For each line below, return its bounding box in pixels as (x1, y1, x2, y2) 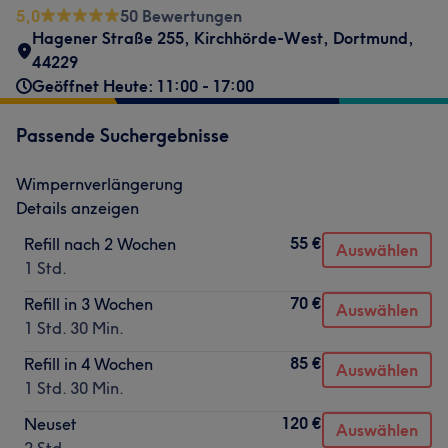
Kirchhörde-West (194, 28, 323, 48)
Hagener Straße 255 (32, 28, 184, 48)
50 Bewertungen (120, 6, 242, 26)
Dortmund (333, 28, 408, 48)
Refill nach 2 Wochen (24, 234, 176, 254)
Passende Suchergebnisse (16, 124, 229, 147)
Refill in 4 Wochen (24, 354, 153, 374)
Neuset (24, 414, 77, 434)
